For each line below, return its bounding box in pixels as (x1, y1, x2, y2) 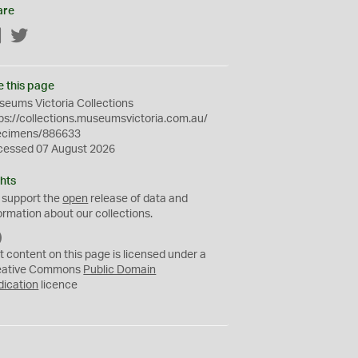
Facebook (2, 31, 54, 42)
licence (38, 280, 78, 291)
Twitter (29, 31, 64, 42)
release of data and (88, 193, 189, 205)
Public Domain (83, 265, 157, 276)
